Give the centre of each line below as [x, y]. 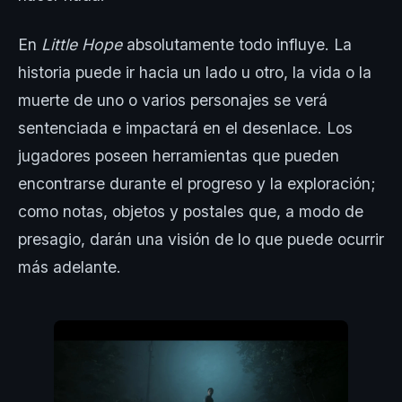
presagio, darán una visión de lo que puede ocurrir [201, 240]
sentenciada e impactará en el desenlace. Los [185, 128]
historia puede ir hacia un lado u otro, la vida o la [195, 73]
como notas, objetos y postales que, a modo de [191, 212]
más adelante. [70, 267]
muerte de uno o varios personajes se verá [173, 100]
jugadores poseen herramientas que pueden [179, 156]
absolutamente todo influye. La [237, 45]
